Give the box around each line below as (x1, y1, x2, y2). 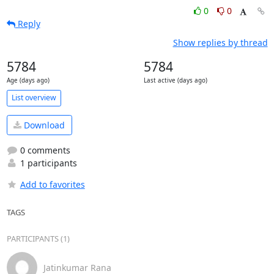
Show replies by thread (172, 36, 268, 48)
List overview (11, 92, 56, 103)
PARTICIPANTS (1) (6, 233, 70, 244)
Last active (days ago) (143, 76, 207, 84)
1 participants (17, 157, 77, 169)
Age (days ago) (6, 76, 50, 84)
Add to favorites (20, 179, 85, 190)
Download (21, 119, 65, 131)
